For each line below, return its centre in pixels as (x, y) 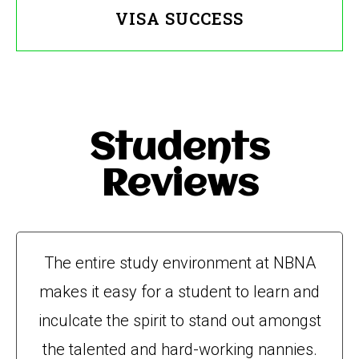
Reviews (179, 186)
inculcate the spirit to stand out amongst (179, 321)
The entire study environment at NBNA (179, 263)
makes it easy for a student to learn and (179, 292)
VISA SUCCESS (179, 18)
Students (179, 149)
